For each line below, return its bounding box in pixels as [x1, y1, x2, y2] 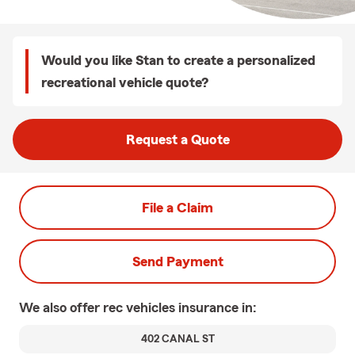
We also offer [19, 300, 103, 315]
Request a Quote [125, 132, 230, 147]
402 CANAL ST [140, 334, 215, 345]
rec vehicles [103, 300, 178, 315]
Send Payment [132, 254, 223, 269]
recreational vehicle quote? [41, 75, 208, 90]
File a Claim [142, 200, 213, 215]
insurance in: [178, 300, 257, 315]
